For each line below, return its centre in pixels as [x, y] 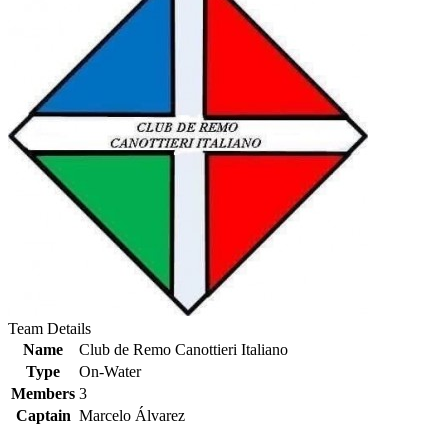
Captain [43, 415]
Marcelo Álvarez [132, 415]
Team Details [49, 328]
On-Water [110, 371]
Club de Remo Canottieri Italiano [183, 349]
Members [43, 393]
